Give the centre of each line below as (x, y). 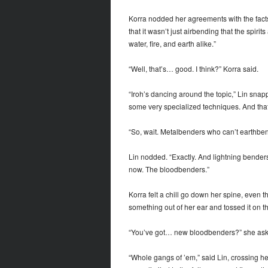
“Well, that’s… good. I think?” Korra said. (193, 69)
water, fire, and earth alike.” (172, 44)
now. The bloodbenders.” (169, 169)
